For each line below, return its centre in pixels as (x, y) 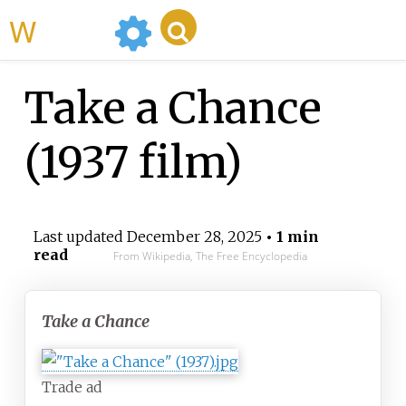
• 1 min (290, 237)
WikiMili (72, 30)
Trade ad (72, 387)
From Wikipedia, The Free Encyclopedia (210, 256)
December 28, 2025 (194, 237)
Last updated (80, 237)
